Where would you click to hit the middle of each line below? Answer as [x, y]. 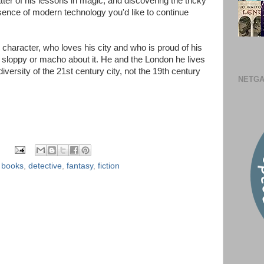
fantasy [80, 166]
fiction [109, 166]
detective [45, 166]
